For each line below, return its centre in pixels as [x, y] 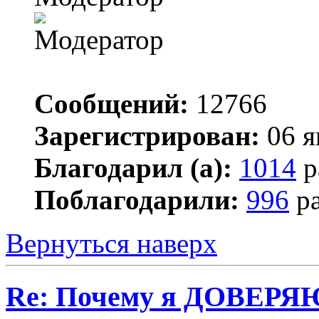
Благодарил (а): [133, 168]
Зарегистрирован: [147, 136]
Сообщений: [111, 104]
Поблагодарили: [137, 200]
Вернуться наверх [111, 244]
